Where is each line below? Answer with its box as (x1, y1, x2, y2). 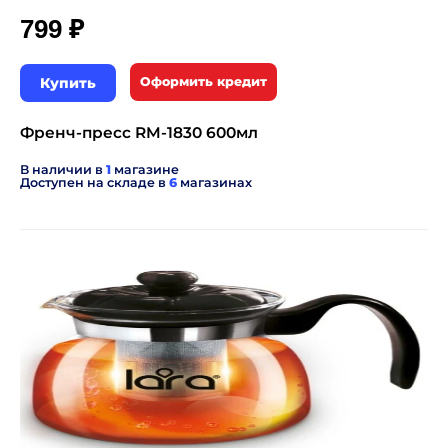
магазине (111, 162, 179, 178)
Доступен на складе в (20, 175, 169, 191)
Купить (40, 74, 96, 93)
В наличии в (20, 162, 106, 178)
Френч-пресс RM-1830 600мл (20, 123, 258, 143)
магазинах (177, 175, 252, 191)
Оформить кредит (140, 74, 267, 90)
